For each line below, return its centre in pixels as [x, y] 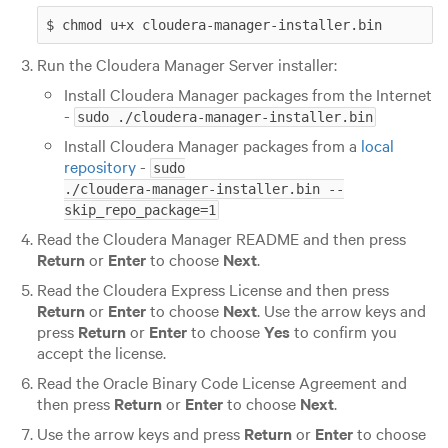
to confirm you [343, 330]
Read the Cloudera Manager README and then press [221, 237]
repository [99, 165]
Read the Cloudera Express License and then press [212, 288]
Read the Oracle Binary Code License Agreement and [221, 381]
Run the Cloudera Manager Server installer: [186, 63]
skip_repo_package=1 [139, 209]
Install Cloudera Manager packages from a [212, 144]
